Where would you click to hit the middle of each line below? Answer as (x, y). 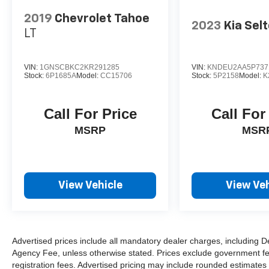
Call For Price (90, 113)
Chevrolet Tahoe (102, 18)
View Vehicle (90, 185)
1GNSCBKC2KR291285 (80, 67)
